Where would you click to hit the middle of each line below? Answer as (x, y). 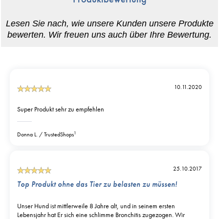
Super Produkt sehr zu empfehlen (61, 109)
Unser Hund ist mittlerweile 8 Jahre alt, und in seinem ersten (96, 206)
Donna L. (27, 135)
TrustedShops (59, 135)
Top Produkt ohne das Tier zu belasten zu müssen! (97, 184)
